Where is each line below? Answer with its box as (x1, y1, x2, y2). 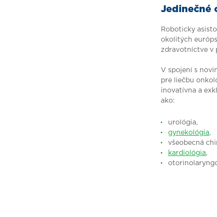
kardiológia (168, 150, 206, 156)
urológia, (168, 119, 200, 126)
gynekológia (168, 129, 209, 136)
